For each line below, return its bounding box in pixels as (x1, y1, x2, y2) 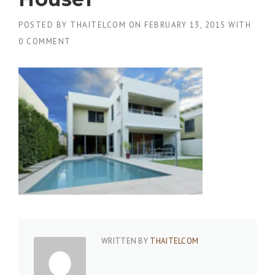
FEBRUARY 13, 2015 (144, 20, 226, 30)
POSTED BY (18, 20, 70, 30)
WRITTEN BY (101, 236, 150, 246)
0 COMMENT (18, 36, 71, 47)
